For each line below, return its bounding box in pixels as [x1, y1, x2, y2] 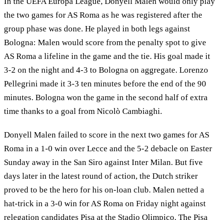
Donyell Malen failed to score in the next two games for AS [4, 130, 209, 139]
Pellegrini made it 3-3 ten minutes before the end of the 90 [4, 79, 206, 89]
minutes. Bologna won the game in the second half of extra [4, 93, 208, 103]
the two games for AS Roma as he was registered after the [4, 10, 202, 20]
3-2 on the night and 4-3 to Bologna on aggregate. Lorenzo [4, 65, 208, 75]
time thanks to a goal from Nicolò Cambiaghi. [4, 107, 164, 116]
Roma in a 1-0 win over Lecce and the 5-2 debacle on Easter [4, 143, 212, 153]
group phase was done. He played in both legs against [4, 24, 190, 34]
